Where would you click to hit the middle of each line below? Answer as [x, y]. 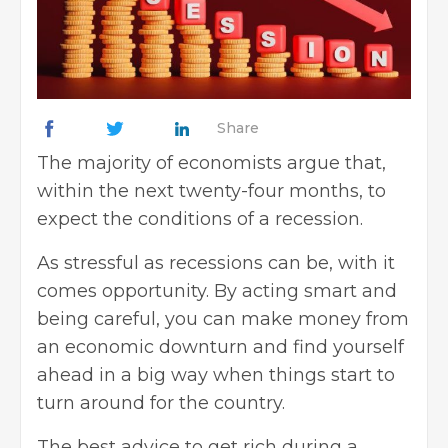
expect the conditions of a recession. [200, 218]
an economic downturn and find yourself [220, 346]
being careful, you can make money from [223, 318]
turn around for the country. [163, 402]
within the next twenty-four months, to [211, 190]
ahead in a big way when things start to [216, 374]
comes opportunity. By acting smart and [217, 290]
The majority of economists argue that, [211, 162]
